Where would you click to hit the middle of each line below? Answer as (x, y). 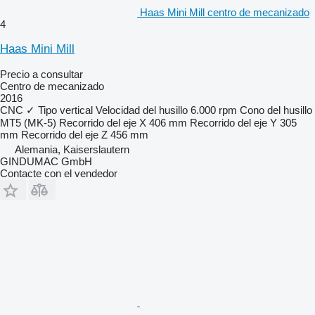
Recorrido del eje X (103, 122)
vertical (76, 110)
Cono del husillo (276, 110)
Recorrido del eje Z (64, 134)
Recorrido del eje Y (233, 122)
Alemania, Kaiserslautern (72, 149)
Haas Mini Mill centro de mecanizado (225, 12)
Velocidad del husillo (142, 110)
